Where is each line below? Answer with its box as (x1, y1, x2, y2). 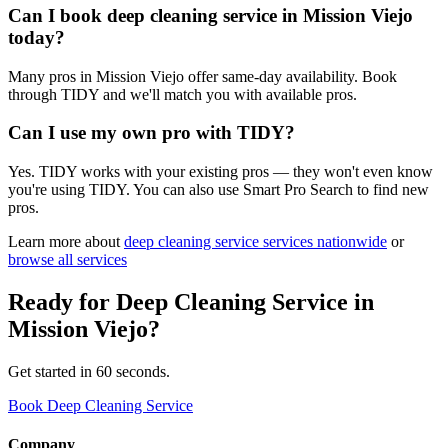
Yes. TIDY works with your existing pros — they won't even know (8, 163, 433, 181)
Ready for (8, 288, 116, 315)
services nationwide (259, 233, 387, 251)
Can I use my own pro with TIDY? (8, 122, 295, 144)
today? (8, 26, 65, 48)
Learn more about (8, 233, 120, 251)
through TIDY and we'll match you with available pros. (8, 85, 357, 103)
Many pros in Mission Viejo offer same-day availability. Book (8, 67, 397, 85)
